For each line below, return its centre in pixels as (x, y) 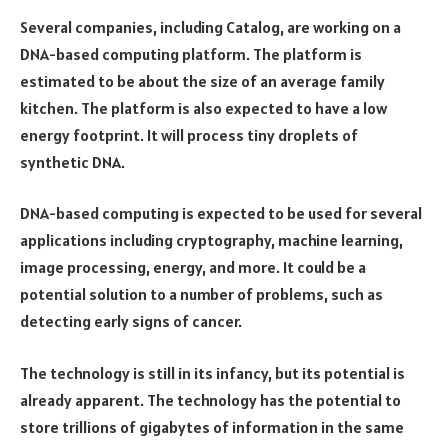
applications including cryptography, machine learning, (211, 240)
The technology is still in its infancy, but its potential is (212, 372)
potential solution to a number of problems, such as (201, 294)
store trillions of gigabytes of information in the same (212, 426)
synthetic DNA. (72, 161)
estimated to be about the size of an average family (202, 80)
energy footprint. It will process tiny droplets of (189, 134)
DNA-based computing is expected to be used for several (221, 213)
